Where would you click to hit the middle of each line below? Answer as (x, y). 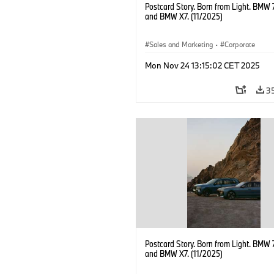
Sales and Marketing (181, 44)
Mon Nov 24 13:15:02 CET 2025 (202, 65)
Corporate (240, 44)
